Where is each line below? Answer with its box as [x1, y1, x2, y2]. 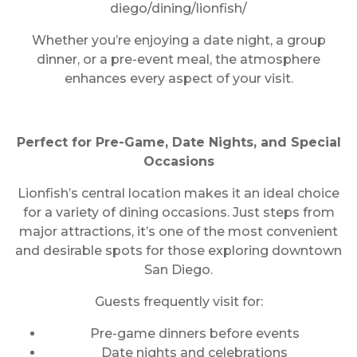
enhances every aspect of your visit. [64, 71, 293, 86]
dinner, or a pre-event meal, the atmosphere [37, 52, 320, 67]
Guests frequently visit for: [94, 294, 263, 309]
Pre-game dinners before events [89, 326, 300, 341]
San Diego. [144, 262, 213, 277]
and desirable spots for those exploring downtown [15, 243, 342, 258]
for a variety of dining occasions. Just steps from [22, 205, 335, 220]
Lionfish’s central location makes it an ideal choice [18, 186, 339, 201]
